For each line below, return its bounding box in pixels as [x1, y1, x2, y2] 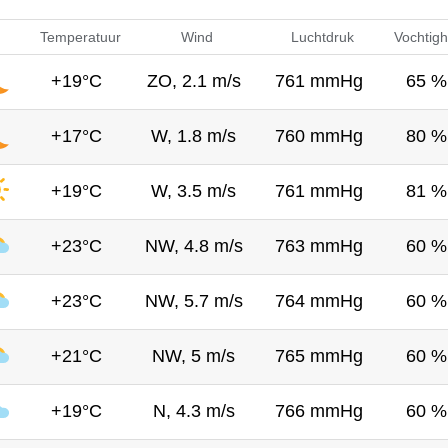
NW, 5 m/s [152, 345, 235, 366]
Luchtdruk [290, 28, 354, 45]
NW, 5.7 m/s [144, 290, 243, 311]
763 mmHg [274, 235, 363, 256]
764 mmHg [274, 290, 363, 311]
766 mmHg [274, 400, 363, 421]
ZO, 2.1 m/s [146, 70, 241, 91]
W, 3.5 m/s [151, 180, 236, 201]
